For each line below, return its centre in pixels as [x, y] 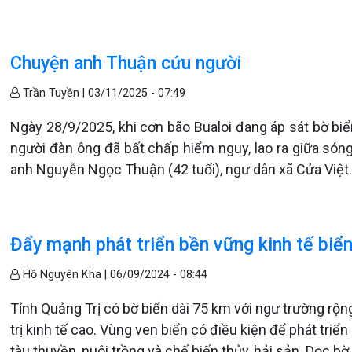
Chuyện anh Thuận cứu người [126, 63]
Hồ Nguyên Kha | [65, 275]
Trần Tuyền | [54, 93]
